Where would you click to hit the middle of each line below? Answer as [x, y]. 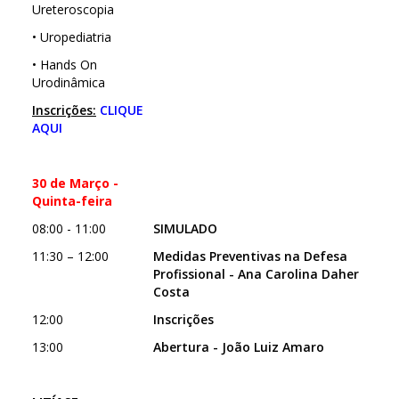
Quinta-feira [72, 201]
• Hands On [65, 65]
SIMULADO [185, 228]
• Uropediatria [72, 37]
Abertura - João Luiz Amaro [239, 347]
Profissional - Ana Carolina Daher [256, 274]
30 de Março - [75, 183]
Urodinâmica [69, 82]
